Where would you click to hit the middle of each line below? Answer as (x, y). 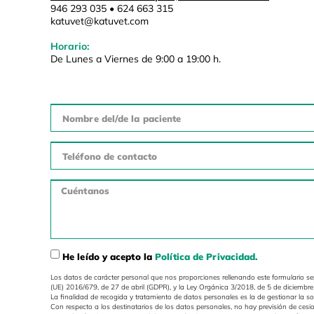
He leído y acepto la (109, 256)
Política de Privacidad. (207, 256)
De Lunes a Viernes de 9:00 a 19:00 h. (136, 59)
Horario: (70, 47)
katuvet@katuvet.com (100, 21)
